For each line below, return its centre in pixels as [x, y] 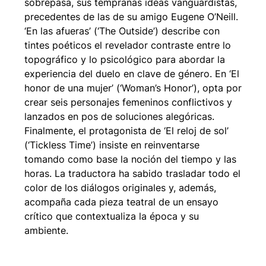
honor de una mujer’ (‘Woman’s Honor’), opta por [133, 88]
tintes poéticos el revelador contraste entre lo [128, 45]
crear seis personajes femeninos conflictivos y [128, 102]
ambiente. [46, 231]
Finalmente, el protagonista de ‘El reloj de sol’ [126, 131]
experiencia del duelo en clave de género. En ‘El [132, 74]
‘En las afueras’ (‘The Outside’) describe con [122, 31]
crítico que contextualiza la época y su [112, 216]
